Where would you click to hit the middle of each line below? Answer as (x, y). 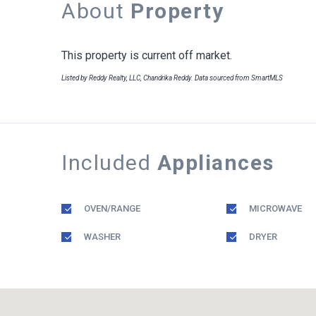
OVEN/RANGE (112, 208)
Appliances (215, 163)
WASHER (102, 237)
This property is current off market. (147, 55)
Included (109, 163)
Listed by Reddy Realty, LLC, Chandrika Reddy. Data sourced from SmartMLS (172, 78)
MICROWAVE (275, 208)
